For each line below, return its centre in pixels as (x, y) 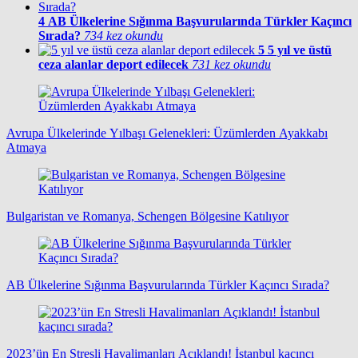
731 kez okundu (231, 64)
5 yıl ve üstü (300, 50)
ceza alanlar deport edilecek (113, 64)
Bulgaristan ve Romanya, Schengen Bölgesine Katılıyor (147, 216)
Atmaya (26, 147)
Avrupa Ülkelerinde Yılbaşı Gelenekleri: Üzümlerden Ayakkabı (167, 133)
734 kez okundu (123, 35)
